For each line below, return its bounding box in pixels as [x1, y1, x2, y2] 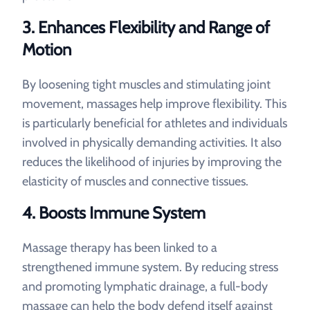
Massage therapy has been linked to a [22, 240, 217, 255]
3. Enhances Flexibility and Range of [22, 17, 270, 37]
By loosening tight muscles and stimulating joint [22, 77, 271, 92]
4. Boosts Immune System [22, 203, 206, 223]
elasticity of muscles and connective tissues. [22, 174, 248, 189]
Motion [22, 39, 71, 60]
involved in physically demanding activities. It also [22, 135, 282, 150]
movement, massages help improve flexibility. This [22, 96, 286, 111]
